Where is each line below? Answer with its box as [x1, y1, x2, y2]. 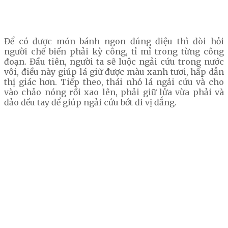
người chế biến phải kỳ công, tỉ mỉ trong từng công [4, 46, 224, 57]
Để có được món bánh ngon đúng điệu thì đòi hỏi [4, 36, 224, 47]
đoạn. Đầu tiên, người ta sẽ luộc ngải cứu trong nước [4, 56, 224, 67]
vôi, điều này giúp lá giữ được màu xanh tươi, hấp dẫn [4, 67, 224, 77]
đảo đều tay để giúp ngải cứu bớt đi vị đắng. [4, 97, 177, 108]
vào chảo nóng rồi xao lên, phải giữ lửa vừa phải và [4, 87, 224, 98]
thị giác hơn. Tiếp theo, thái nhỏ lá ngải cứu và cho [4, 77, 224, 88]
